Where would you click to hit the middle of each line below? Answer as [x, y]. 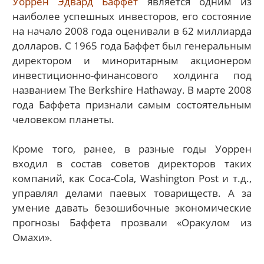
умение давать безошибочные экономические [132, 208]
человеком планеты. [64, 119]
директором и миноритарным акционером [132, 60]
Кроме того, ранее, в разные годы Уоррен [132, 149]
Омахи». [33, 237]
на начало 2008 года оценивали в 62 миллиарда [132, 31]
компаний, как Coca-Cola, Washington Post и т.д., [132, 179]
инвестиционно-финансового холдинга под [132, 75]
